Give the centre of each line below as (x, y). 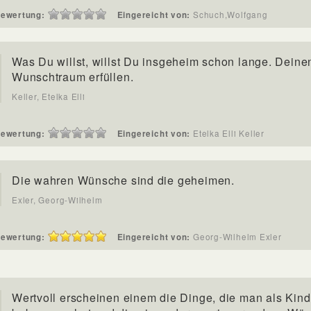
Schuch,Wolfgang (235, 15)
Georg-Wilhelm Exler (242, 237)
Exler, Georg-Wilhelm (57, 200)
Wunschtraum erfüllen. (73, 77)
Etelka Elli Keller (234, 133)
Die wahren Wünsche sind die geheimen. (123, 180)
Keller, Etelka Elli (49, 96)
